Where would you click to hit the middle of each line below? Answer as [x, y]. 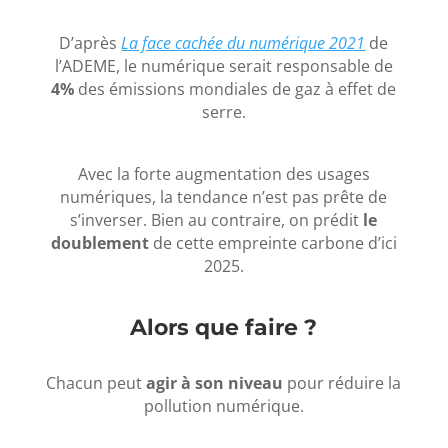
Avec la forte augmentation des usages [223, 173]
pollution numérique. [223, 405]
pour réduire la [342, 382]
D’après [90, 42]
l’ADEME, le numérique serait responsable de [223, 65]
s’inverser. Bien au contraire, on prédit [217, 219]
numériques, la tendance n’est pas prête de [224, 196]
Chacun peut [96, 382]
